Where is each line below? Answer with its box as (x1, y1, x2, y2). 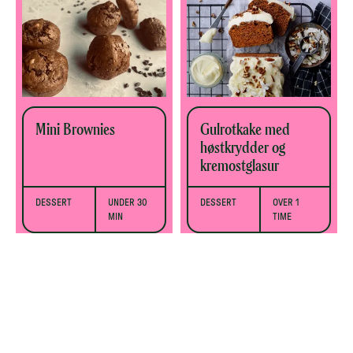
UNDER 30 (107, 198, 147, 208)
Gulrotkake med (200, 118, 290, 140)
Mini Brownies (35, 118, 115, 140)
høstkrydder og (200, 136, 285, 158)
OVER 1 (272, 198, 299, 208)
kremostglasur (200, 154, 279, 176)
